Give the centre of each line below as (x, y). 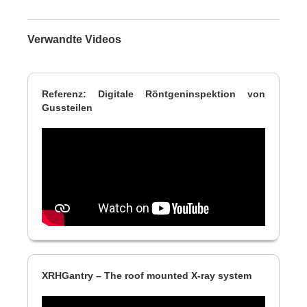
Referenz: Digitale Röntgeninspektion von (153, 94)
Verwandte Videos (74, 39)
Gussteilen (67, 107)
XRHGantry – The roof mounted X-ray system (147, 276)
